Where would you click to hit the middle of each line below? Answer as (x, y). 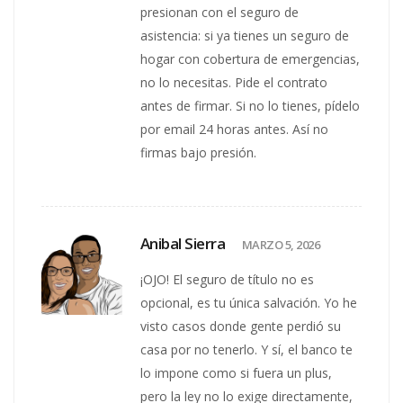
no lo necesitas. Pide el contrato (234, 82)
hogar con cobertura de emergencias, (251, 58)
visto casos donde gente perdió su (241, 326)
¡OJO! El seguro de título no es (228, 279)
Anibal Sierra (184, 243)
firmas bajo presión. (199, 152)
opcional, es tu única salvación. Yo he (249, 302)
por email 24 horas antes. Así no (235, 129)
